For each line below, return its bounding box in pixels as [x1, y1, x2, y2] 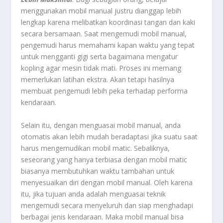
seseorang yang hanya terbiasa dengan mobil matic [21, 154, 188, 164]
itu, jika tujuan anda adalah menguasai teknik [21, 189, 166, 199]
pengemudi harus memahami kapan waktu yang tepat [21, 40, 195, 50]
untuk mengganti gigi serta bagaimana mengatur [21, 52, 178, 62]
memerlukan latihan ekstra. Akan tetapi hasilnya [21, 75, 175, 85]
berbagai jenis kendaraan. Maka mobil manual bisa [21, 212, 184, 222]
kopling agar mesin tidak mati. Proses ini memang [21, 63, 182, 73]
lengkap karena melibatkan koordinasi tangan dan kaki [21, 17, 196, 27]
